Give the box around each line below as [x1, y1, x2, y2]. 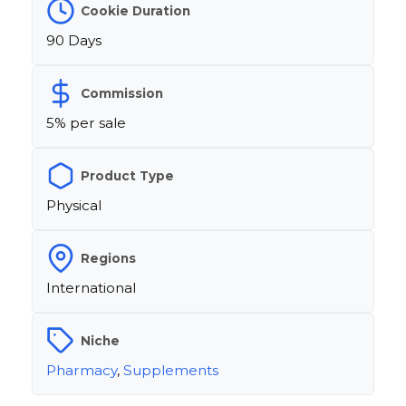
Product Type [81, 168, 174, 183]
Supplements [123, 362, 218, 380]
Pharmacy [46, 362, 117, 380]
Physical [46, 197, 101, 215]
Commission [81, 85, 163, 101]
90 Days [46, 32, 101, 50]
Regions [81, 250, 136, 266]
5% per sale [46, 114, 126, 132]
